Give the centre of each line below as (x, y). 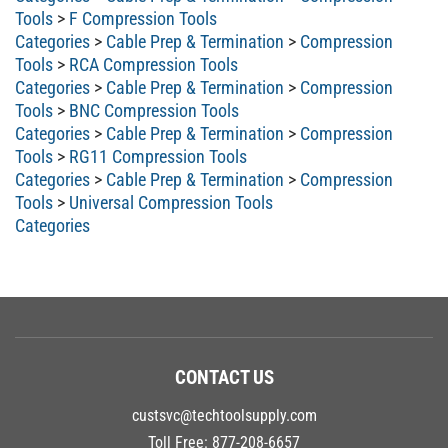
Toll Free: (180, 432)
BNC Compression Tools (154, 100)
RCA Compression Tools (153, 54)
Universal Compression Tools (171, 192)
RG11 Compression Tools (158, 146)
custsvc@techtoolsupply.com (224, 405)
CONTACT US (224, 367)
